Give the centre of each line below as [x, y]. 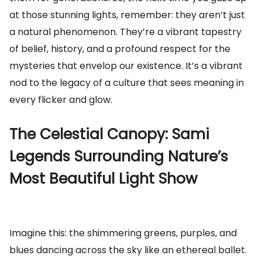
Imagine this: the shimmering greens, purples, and [123, 233]
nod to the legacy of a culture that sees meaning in [127, 83]
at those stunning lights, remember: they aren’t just [127, 15]
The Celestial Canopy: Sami [109, 134]
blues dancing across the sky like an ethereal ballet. [128, 250]
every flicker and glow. [61, 100]
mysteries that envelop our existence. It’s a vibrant [126, 66]
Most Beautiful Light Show [104, 179]
